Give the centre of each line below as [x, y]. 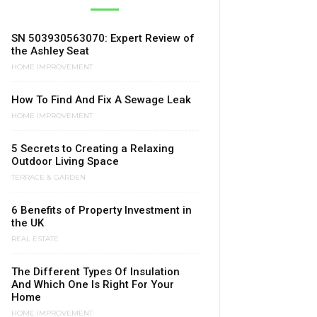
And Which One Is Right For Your [93, 284]
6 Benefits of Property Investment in [102, 210]
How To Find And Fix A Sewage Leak [101, 100]
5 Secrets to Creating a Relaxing [93, 149]
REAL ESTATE [35, 239]
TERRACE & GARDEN [48, 178]
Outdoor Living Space [65, 161]
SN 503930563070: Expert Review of [103, 38]
